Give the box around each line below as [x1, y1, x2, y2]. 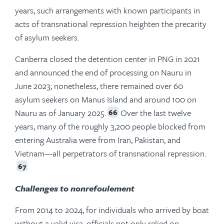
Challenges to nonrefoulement [15, 181, 134, 194]
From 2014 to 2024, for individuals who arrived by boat [15, 203, 209, 216]
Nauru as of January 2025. [15, 106, 106, 119]
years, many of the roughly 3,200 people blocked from [15, 119, 205, 132]
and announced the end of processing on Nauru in [15, 65, 191, 78]
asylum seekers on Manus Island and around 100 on [15, 92, 196, 105]
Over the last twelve [118, 106, 191, 119]
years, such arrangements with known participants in [15, 3, 200, 16]
